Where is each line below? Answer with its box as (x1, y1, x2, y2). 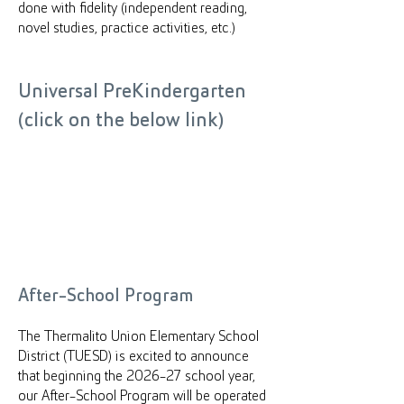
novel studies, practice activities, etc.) (18, 21, 235, 36)
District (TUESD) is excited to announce (18, 349, 249, 364)
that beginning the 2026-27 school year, (18, 369, 255, 384)
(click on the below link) (18, 111, 224, 132)
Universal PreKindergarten (18, 82, 246, 103)
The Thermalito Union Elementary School (18, 329, 259, 344)
